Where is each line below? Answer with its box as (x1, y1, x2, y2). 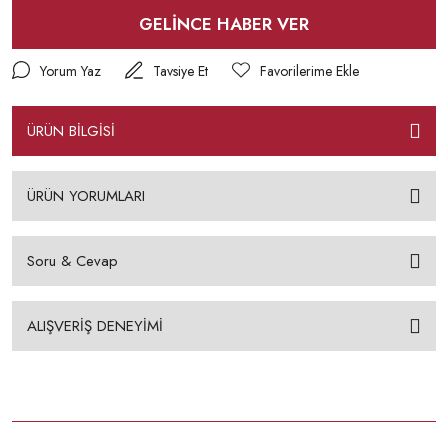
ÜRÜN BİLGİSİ (27, 120, 115, 142)
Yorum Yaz (40, 61, 101, 81)
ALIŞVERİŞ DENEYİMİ (27, 315, 163, 337)
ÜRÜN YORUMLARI (27, 185, 145, 207)
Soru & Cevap (27, 250, 118, 272)
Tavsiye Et (153, 61, 208, 81)
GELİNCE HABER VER (139, 11, 309, 36)
